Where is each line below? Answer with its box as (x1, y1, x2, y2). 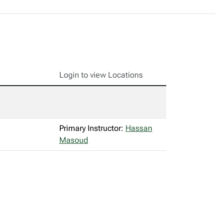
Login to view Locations (59, 70, 143, 80)
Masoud (59, 135, 88, 145)
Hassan (125, 123, 152, 133)
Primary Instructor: (59, 123, 125, 133)
